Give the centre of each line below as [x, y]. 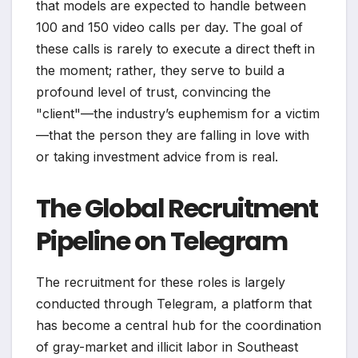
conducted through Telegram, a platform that [174, 303]
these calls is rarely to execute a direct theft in [175, 48]
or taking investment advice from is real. [157, 156]
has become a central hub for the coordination [179, 325]
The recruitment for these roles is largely [161, 282]
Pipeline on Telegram [161, 241]
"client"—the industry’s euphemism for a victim [178, 113]
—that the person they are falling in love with [173, 135]
